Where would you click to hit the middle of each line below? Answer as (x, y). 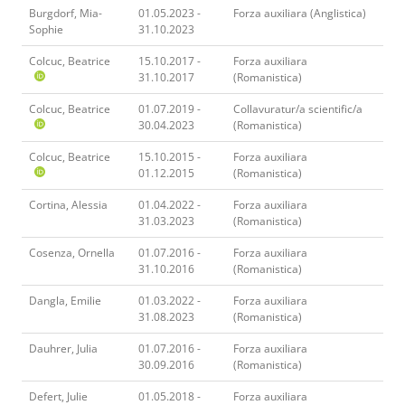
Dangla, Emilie (65, 300)
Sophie (46, 29)
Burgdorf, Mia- (66, 13)
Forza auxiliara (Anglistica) (300, 13)
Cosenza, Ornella (72, 252)
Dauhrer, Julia (63, 348)
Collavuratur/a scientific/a (298, 108)
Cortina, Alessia (68, 204)
